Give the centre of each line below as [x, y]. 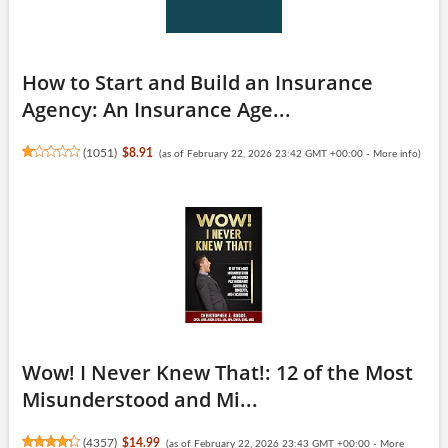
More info [395, 153]
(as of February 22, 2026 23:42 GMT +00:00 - [265, 153]
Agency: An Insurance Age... [156, 109]
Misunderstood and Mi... [139, 399]
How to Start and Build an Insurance [197, 82]
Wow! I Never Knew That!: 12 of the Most [217, 372]
